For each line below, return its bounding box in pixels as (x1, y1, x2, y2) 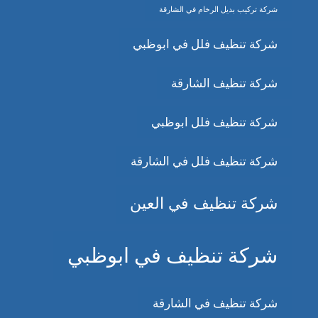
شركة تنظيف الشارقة (170, 77, 278, 91)
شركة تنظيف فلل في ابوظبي (132, 38, 278, 52)
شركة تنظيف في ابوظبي (67, 244, 278, 268)
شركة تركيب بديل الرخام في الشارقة (158, 6, 278, 14)
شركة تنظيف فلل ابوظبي (150, 116, 278, 130)
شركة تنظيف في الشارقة (152, 297, 278, 311)
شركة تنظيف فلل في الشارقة (130, 155, 278, 169)
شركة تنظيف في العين (129, 195, 278, 213)
